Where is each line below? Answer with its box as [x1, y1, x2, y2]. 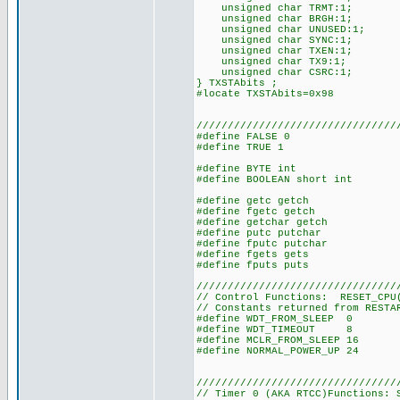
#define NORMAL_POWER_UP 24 [196, 346, 378, 356]
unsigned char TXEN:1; [196, 46, 353, 56]
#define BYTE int [196, 163, 296, 174]
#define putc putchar [196, 228, 321, 238]
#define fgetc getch [196, 206, 315, 217]
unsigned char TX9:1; [196, 56, 346, 67]
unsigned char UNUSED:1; [196, 24, 365, 35]
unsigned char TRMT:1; [196, 3, 353, 13]
